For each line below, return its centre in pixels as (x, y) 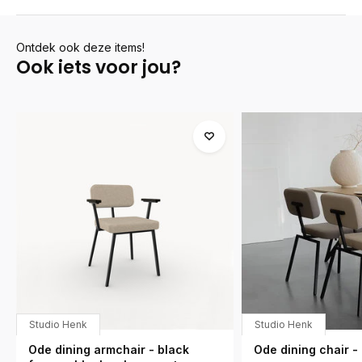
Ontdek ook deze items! (80, 47)
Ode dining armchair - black (109, 349)
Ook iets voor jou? (99, 67)
